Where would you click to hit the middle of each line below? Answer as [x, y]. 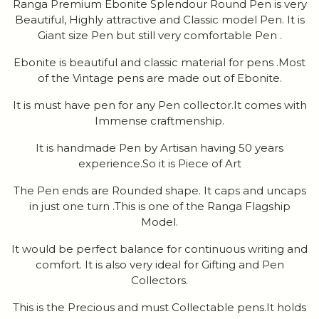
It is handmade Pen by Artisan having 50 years [159, 148]
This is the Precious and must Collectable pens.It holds [159, 308]
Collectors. [159, 281]
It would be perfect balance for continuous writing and [159, 249]
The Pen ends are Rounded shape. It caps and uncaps [159, 191]
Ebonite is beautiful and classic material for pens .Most [159, 63]
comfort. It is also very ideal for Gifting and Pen [159, 265]
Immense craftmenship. [159, 121]
